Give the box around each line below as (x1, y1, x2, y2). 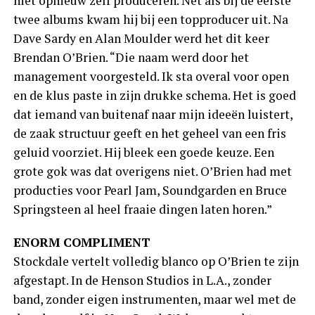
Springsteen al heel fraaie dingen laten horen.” (13, 201, 272, 218)
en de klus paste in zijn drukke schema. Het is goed (13, 87, 296, 104)
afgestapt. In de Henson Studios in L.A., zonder (13, 272, 271, 289)
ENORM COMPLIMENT (13, 234, 150, 251)
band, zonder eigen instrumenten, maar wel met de (13, 291, 296, 308)
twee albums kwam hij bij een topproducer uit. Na (13, 11, 288, 28)
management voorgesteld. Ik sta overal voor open (13, 68, 289, 85)
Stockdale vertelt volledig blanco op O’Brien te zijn (13, 253, 299, 270)
